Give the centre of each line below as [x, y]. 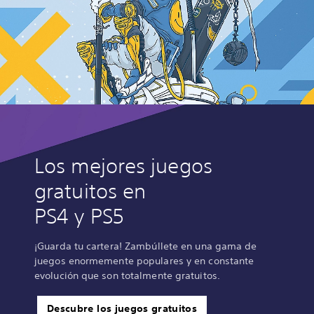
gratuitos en [90, 191]
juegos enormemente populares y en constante [144, 261]
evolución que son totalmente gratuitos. [127, 276]
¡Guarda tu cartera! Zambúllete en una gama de [146, 246]
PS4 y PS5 [79, 217]
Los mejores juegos [123, 166]
